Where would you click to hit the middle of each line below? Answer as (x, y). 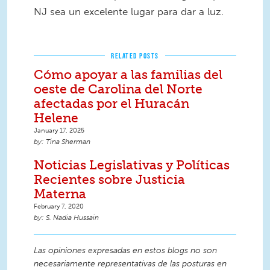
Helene (56, 118)
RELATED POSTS (135, 56)
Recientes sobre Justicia (109, 179)
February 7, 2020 (59, 206)
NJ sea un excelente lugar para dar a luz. (129, 11)
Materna (60, 194)
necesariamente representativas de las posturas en (130, 264)
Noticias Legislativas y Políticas (132, 165)
